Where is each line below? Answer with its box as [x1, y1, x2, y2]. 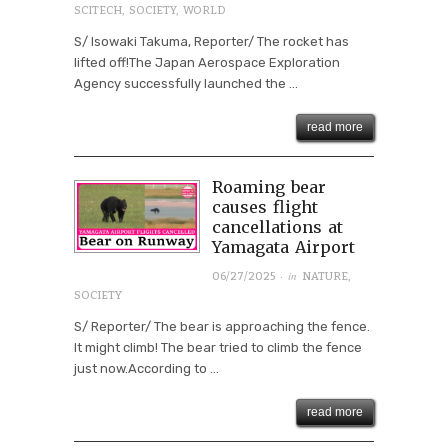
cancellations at [211, 216, 343, 237]
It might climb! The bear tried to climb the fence [74, 339, 362, 355]
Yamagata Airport [211, 236, 355, 257]
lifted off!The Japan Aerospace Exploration [74, 54, 340, 70]
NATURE [301, 269, 348, 283]
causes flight [211, 196, 318, 217]
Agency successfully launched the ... [74, 75, 298, 91]
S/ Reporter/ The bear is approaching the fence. [74, 318, 370, 334]
